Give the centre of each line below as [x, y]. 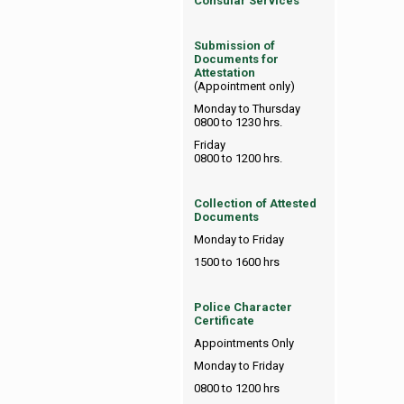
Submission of [234, 46]
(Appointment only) [244, 86]
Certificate [224, 321]
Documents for [236, 59]
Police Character [243, 307]
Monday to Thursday [247, 109]
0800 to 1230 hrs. [238, 122]
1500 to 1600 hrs [236, 262]
